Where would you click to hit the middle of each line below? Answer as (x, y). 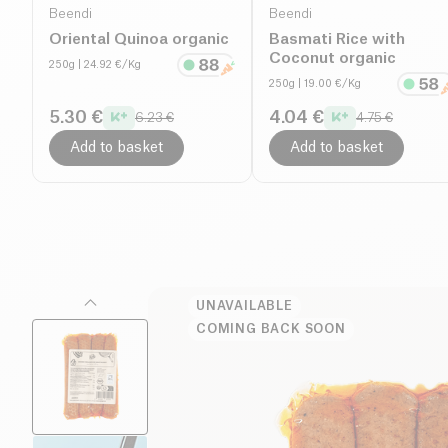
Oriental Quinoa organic (139, 39)
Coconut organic (332, 58)
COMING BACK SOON (271, 328)
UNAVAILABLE (244, 305)
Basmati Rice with (337, 39)
